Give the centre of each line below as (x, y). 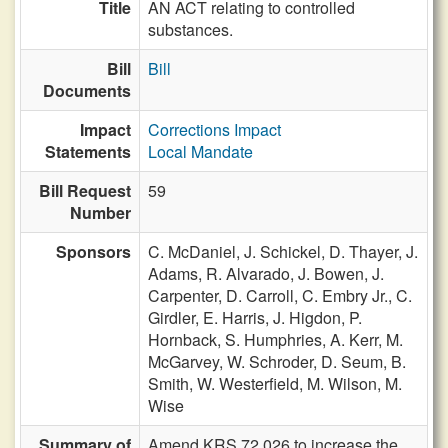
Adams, (177, 273)
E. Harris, (238, 317)
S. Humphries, (277, 339)
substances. (190, 29)
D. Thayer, (367, 251)
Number (100, 212)
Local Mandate (200, 151)
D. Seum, (356, 361)
